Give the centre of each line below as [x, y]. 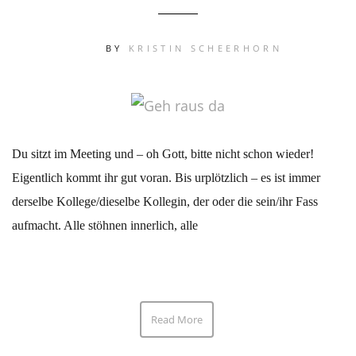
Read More [177, 319]
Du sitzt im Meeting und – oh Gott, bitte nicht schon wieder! [163, 154]
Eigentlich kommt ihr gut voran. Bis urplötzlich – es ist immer [166, 178]
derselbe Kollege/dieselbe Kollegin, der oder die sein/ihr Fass [165, 202]
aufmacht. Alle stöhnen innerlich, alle [105, 226]
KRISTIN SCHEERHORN [205, 48]
